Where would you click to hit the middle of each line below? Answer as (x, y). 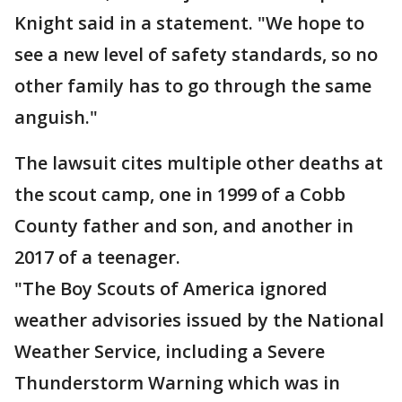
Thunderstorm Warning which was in (177, 383)
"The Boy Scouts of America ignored (171, 288)
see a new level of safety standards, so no (196, 54)
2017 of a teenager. (97, 257)
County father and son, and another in (184, 226)
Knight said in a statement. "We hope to (189, 23)
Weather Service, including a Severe (170, 351)
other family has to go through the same (193, 86)
